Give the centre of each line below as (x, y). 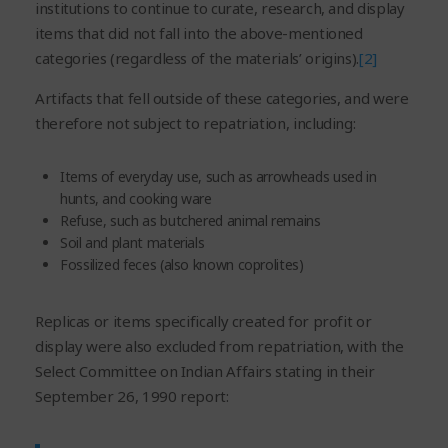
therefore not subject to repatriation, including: (195, 122)
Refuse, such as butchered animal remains (190, 220)
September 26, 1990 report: (132, 395)
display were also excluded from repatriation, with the (219, 345)
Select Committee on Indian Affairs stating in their (205, 370)
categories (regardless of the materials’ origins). (197, 57)
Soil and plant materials (132, 242)
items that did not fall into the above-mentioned (199, 32)
